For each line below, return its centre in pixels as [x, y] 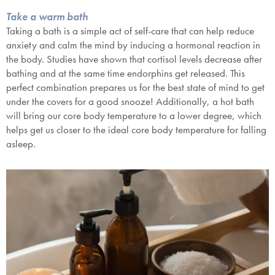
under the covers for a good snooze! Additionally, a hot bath [130, 102]
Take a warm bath [48, 17]
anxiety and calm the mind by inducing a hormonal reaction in [133, 45]
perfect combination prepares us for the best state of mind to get [135, 87]
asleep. [22, 144]
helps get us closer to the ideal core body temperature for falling [136, 130]
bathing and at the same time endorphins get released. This [126, 73]
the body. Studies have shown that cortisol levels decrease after [134, 59]
